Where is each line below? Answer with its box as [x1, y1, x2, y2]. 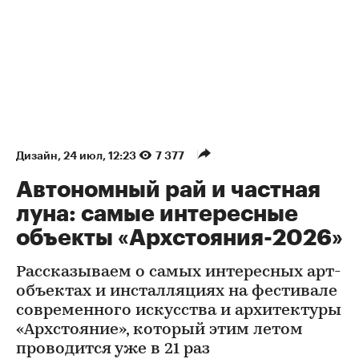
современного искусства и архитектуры [16, 302, 341, 319]
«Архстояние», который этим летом [16, 321, 303, 338]
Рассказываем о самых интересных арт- [16, 264, 341, 280]
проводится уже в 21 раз [16, 341, 210, 357]
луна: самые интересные [16, 202, 298, 225]
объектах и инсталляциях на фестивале [16, 283, 337, 300]
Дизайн [16, 149, 58, 161]
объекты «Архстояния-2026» [16, 226, 343, 249]
